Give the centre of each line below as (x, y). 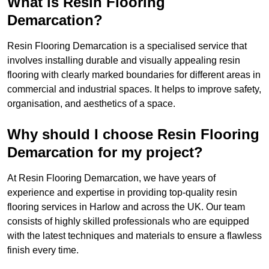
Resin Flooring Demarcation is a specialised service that (127, 46)
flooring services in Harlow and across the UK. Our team (126, 207)
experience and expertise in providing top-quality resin (122, 193)
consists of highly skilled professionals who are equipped (128, 222)
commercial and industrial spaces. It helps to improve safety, (134, 89)
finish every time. (43, 250)
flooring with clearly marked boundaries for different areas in (134, 75)
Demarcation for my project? (105, 153)
